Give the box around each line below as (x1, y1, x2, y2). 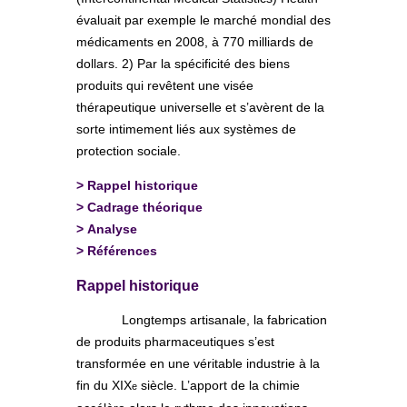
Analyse (87, 221, 137, 236)
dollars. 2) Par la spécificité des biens (76, 55, 290, 71)
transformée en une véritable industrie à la (76, 355, 320, 371)
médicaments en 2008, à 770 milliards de (76, 34, 313, 49)
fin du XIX (76, 377, 132, 392)
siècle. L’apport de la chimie (137, 377, 300, 392)
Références (87, 243, 157, 258)
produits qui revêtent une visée (76, 77, 253, 93)
